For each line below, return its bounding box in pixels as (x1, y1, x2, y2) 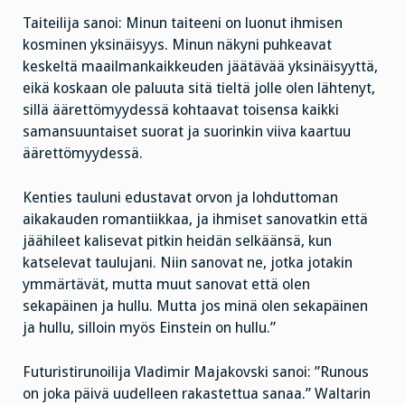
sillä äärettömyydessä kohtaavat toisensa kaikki (23, 101, 339, 119)
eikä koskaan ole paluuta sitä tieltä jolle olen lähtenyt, (23, 80, 375, 98)
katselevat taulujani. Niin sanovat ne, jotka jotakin (23, 253, 353, 271)
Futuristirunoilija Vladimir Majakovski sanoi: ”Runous (23, 363, 369, 381)
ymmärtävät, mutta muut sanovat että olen (23, 275, 310, 293)
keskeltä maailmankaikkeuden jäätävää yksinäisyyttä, (23, 58, 378, 76)
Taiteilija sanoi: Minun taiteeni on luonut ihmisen (23, 14, 343, 33)
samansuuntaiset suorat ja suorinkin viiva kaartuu (23, 123, 351, 141)
